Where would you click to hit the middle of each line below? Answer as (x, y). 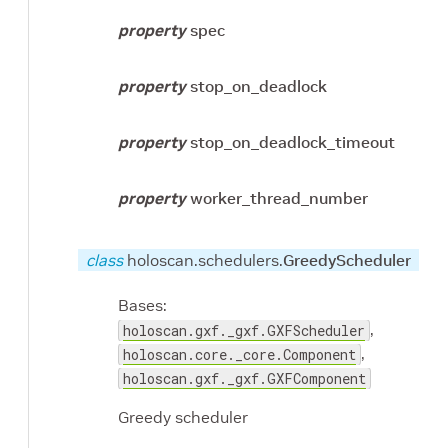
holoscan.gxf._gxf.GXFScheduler (244, 331)
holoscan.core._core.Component (239, 355)
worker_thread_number (279, 198)
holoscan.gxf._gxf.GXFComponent (244, 379)
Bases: (142, 305)
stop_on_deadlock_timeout (292, 142)
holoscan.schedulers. (205, 259)
